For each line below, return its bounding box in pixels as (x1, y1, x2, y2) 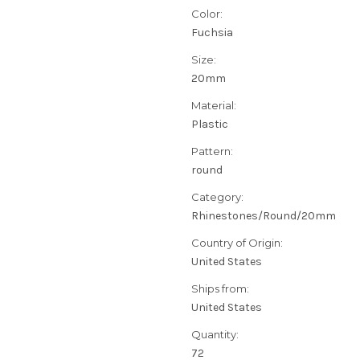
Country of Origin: (191, 236, 283, 250)
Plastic (191, 117, 228, 132)
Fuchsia (191, 26, 233, 40)
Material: (191, 99, 236, 112)
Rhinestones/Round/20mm (191, 209, 336, 223)
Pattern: (191, 145, 233, 158)
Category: (191, 190, 243, 204)
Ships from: (191, 282, 249, 296)
